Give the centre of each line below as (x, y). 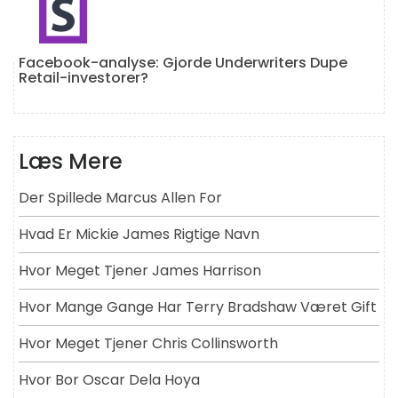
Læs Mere (71, 162)
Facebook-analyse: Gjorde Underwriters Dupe (183, 63)
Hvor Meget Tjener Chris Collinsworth (148, 344)
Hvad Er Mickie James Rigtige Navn (139, 235)
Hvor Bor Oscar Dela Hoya (109, 380)
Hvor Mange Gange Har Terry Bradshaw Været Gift (198, 307)
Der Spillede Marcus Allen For (120, 198)
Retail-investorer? (84, 78)
